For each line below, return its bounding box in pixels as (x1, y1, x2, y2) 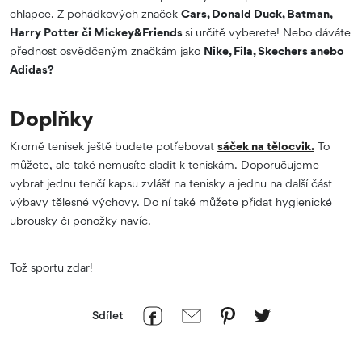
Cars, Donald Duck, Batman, (181, 6, 332, 20)
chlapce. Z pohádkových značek (10, 6, 181, 20)
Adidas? (10, 61, 54, 76)
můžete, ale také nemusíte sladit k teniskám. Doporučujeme (10, 157, 319, 171)
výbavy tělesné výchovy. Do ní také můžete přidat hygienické (10, 194, 332, 208)
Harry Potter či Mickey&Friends (10, 24, 185, 39)
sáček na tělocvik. (217, 138, 314, 153)
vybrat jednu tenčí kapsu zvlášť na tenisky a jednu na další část (10, 175, 332, 190)
